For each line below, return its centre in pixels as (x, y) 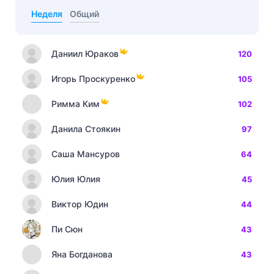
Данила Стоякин (86, 128)
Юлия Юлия (76, 179)
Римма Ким (76, 103)
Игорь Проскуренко (93, 78)
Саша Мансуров (86, 154)
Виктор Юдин (80, 204)
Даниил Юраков (85, 53)
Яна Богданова (82, 254)
